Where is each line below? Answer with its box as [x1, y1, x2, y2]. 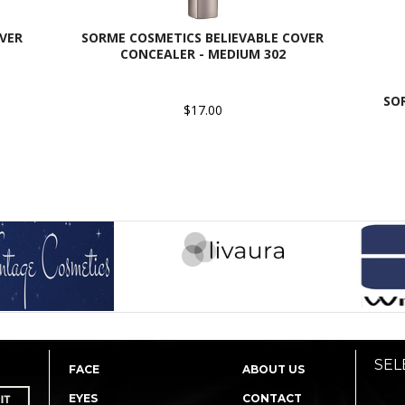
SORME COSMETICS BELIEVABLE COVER [81, 29, 324, 46]
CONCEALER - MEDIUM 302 [119, 45, 286, 62]
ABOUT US [242, 363, 305, 376]
